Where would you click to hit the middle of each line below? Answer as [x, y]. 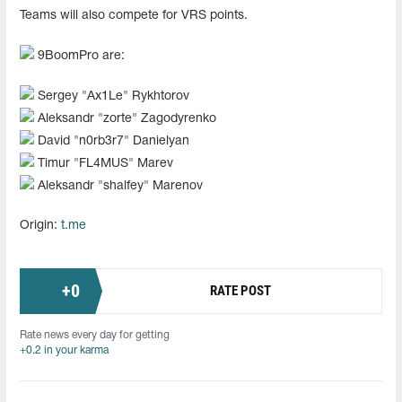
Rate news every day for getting [95, 335]
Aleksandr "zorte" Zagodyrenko [125, 118]
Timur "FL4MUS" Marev [104, 163]
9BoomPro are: [79, 56]
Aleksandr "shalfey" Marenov [118, 186]
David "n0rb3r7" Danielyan [112, 141]
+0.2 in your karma [64, 350]
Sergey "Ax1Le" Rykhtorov [112, 96]
